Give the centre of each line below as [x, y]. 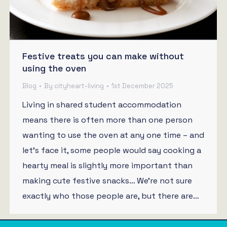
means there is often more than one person [107, 120]
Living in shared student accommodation [102, 105]
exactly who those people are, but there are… [111, 196]
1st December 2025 [142, 86]
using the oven [54, 68]
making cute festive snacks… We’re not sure [107, 181]
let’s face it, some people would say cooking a [112, 150]
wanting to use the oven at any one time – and [113, 135]
